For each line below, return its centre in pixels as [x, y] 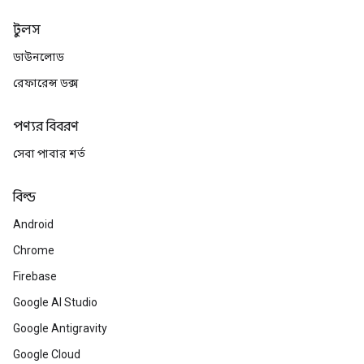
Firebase [35, 276]
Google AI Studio [55, 302]
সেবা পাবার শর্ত [49, 154]
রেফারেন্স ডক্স [45, 83]
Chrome [34, 250]
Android [33, 224]
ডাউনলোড [39, 57]
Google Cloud [47, 354]
